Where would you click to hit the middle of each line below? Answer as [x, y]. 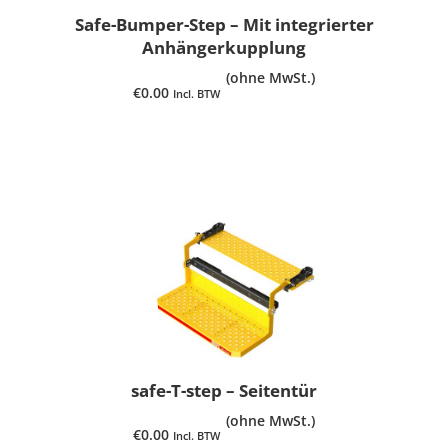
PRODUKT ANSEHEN [224, 140]
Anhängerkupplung [224, 48]
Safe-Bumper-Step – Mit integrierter [224, 25]
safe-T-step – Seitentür [224, 390]
